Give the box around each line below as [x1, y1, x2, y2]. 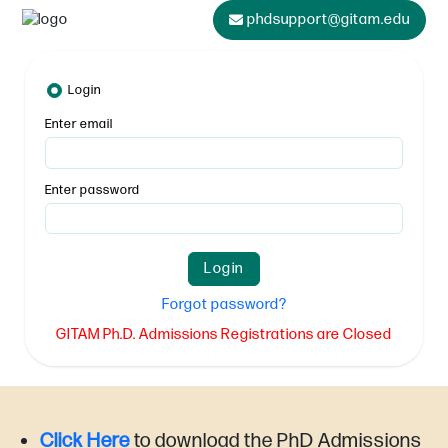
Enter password [45, 181, 140, 198]
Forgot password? [161, 295, 287, 314]
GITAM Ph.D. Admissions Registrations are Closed [56, 325, 392, 344]
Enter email [45, 116, 113, 132]
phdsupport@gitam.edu [247, 10, 410, 29]
